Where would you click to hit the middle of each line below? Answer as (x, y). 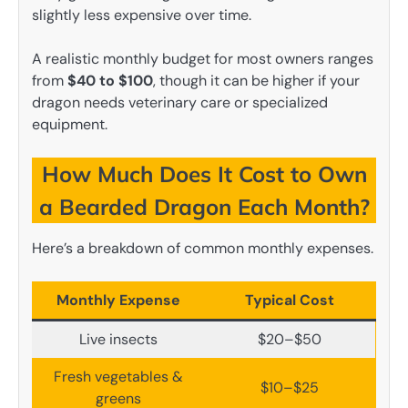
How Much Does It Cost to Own (204, 174)
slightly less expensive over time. (142, 15)
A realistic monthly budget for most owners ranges (203, 59)
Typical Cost (290, 301)
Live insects (118, 340)
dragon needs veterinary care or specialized (180, 103)
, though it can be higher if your (256, 81)
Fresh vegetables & (118, 377)
